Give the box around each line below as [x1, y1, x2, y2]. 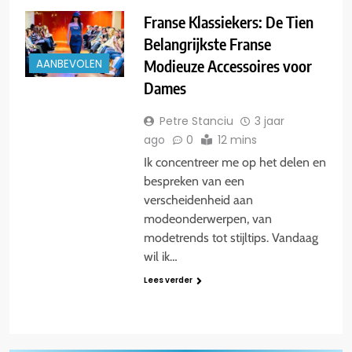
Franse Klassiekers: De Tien [143, 12, 313, 32]
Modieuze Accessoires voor [143, 56, 312, 76]
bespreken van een [143, 174, 244, 189]
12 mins [217, 132, 257, 148]
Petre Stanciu [159, 113, 233, 130]
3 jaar [254, 113, 284, 130]
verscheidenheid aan [143, 192, 253, 208]
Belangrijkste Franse [143, 34, 271, 54]
